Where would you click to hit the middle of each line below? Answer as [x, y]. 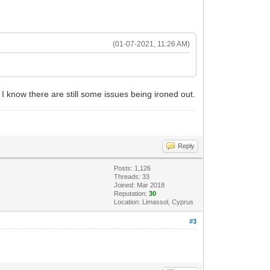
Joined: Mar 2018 [140, 185]
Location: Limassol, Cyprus [154, 202]
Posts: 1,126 [133, 168]
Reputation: [132, 193]
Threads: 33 [132, 176]
